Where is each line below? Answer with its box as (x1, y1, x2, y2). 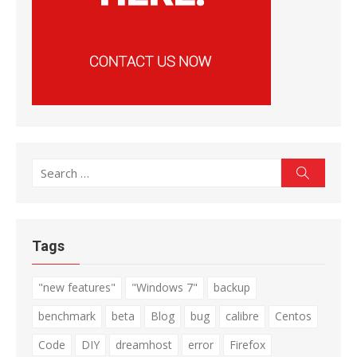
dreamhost (116, 337, 172, 353)
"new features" (38, 280, 116, 296)
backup (214, 280, 250, 296)
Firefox (229, 337, 265, 353)
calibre (226, 308, 259, 324)
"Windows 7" (131, 280, 198, 296)
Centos (275, 308, 312, 324)
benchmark (38, 308, 96, 324)
